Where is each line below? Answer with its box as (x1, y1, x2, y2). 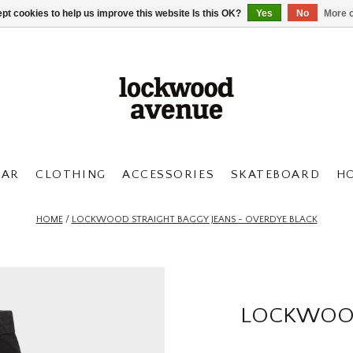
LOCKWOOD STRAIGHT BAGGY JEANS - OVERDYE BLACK (71, 214, 318, 225)
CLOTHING (35, 168, 106, 181)
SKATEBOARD (230, 168, 321, 181)
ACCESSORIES (122, 168, 215, 181)
